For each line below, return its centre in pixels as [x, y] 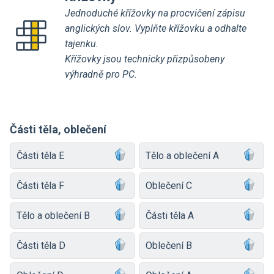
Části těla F [40, 185]
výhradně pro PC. [101, 74]
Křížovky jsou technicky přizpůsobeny [145, 59]
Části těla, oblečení [58, 129]
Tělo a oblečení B [53, 215]
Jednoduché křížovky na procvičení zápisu [155, 13]
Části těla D [41, 245]
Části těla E [40, 155]
